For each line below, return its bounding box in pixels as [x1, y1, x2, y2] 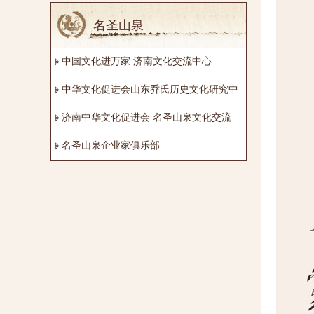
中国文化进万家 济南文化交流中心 [62, 55, 212, 67]
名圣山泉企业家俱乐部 [62, 139, 160, 151]
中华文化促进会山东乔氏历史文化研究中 [62, 83, 238, 95]
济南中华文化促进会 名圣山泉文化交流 [62, 111, 231, 123]
